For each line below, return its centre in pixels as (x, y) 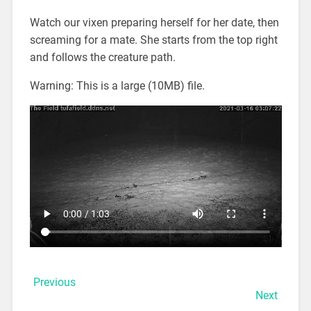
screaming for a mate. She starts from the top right (153, 40)
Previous (54, 282)
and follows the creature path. (102, 57)
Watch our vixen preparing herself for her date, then (154, 22)
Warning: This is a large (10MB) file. (117, 85)
